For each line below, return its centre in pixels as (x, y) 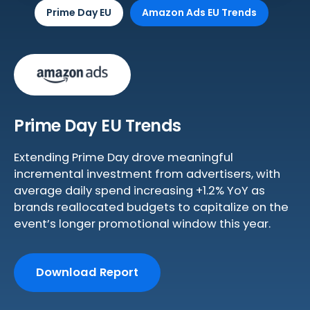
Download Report (87, 272)
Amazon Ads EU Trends (199, 12)
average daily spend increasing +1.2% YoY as (139, 191)
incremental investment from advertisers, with (147, 174)
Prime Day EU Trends (98, 126)
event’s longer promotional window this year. (142, 224)
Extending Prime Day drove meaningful (124, 157)
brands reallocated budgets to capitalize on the (151, 207)
